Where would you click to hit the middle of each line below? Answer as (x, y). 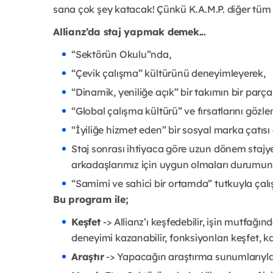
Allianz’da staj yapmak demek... (130, 31)
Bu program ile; (91, 199)
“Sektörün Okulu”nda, (121, 54)
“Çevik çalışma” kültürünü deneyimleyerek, (168, 73)
